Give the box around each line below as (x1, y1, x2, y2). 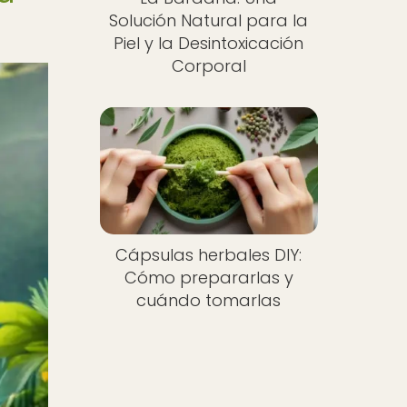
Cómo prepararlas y (124, 266, 293, 290)
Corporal (171, 54, 246, 77)
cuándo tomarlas (136, 289, 282, 313)
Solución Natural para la (109, 8, 309, 32)
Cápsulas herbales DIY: (115, 243, 303, 267)
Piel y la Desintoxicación (114, 31, 304, 55)
